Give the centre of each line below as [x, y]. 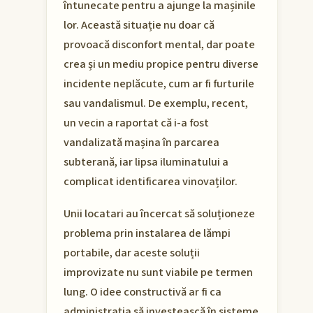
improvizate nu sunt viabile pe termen [158, 273]
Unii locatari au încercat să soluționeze [159, 214]
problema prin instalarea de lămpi [147, 234]
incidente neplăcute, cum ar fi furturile [159, 84]
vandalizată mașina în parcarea [141, 143]
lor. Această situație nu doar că [139, 26]
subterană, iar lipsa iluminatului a [146, 162]
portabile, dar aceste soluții [132, 253]
